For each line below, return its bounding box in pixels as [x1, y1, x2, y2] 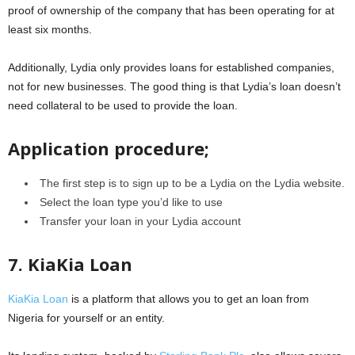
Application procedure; [8, 136, 209, 160]
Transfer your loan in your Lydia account [40, 214, 241, 227]
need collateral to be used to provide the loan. [8, 98, 238, 112]
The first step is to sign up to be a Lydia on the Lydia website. [40, 176, 345, 189]
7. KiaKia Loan [8, 251, 132, 276]
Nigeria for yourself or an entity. [8, 311, 165, 324]
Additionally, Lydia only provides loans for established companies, [8, 60, 334, 74]
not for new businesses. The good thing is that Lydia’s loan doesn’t [8, 79, 341, 93]
